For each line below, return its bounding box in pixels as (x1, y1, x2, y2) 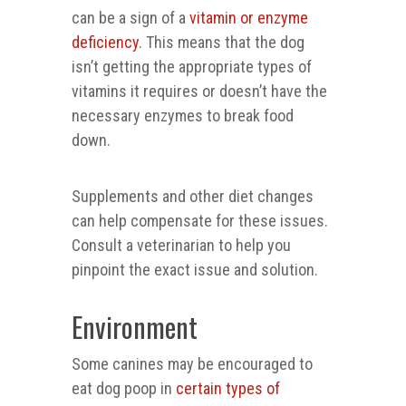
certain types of (176, 379, 280, 399)
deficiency (72, 33, 139, 53)
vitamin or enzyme (189, 8, 308, 28)
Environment (72, 306, 198, 348)
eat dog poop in (72, 379, 176, 399)
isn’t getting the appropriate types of (72, 57, 312, 77)
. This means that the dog (139, 33, 304, 53)
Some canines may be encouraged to (72, 354, 313, 374)
